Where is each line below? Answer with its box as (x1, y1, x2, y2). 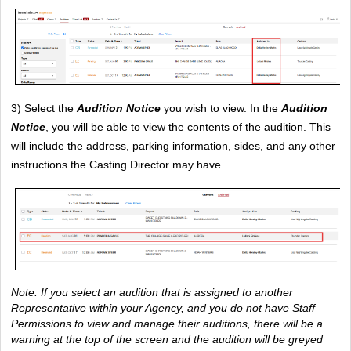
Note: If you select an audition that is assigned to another (11, 285, 293, 299)
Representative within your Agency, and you (11, 301, 230, 314)
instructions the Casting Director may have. (11, 158, 224, 172)
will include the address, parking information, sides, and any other (11, 139, 335, 153)
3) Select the (11, 102, 77, 115)
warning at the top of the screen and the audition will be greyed (11, 332, 323, 346)
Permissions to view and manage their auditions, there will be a (11, 317, 323, 330)
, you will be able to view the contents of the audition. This (45, 121, 331, 134)
